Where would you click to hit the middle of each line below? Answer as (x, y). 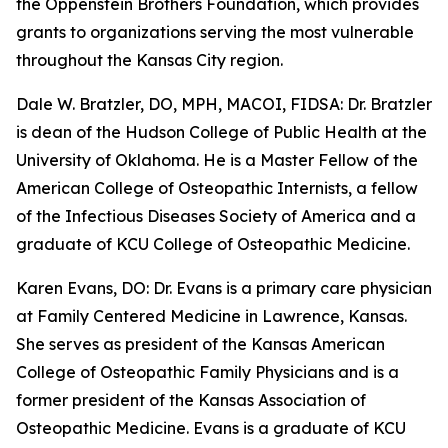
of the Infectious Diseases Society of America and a (216, 216)
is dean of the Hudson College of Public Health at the (221, 132)
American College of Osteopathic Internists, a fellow (217, 188)
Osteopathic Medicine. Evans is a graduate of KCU (211, 428)
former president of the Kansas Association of (191, 400)
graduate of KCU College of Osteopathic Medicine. (213, 244)
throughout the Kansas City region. (149, 60)
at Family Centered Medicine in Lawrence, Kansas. (211, 316)
